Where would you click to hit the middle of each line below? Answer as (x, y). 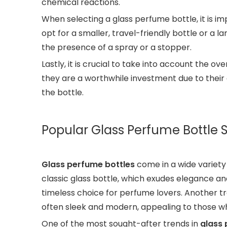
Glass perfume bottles (88, 164)
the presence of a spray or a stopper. (117, 47)
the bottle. (63, 92)
